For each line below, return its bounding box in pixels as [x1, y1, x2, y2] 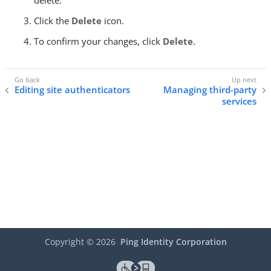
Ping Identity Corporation [120, 236, 227, 247]
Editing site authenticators [15, 83, 130, 96]
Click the [34, 15, 71, 27]
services [222, 94, 256, 107]
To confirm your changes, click [34, 35, 163, 48]
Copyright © [44, 236, 96, 247]
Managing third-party [163, 83, 256, 96]
